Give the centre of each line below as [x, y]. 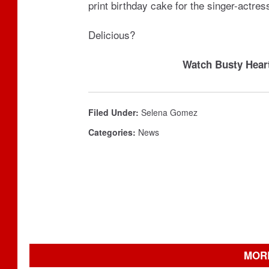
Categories [110, 132]
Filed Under [112, 112]
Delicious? [112, 35]
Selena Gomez [169, 112]
